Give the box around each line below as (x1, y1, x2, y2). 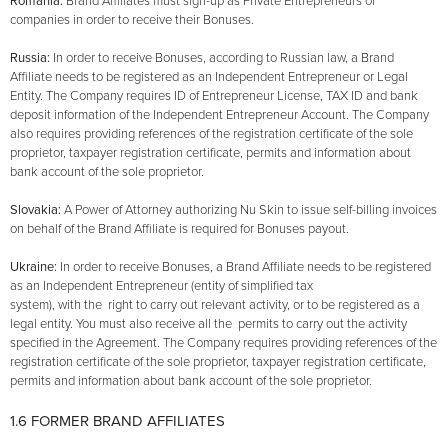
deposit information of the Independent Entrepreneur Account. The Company (10, 107, 429, 124)
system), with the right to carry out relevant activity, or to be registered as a (10, 297, 420, 314)
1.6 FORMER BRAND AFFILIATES (10, 412, 225, 431)
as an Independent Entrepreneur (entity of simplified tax (10, 278, 313, 295)
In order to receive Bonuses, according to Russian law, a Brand (53, 50, 394, 67)
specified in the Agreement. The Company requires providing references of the (10, 335, 437, 352)
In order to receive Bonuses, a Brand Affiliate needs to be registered (60, 259, 431, 276)
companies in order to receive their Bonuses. (10, 12, 254, 29)
